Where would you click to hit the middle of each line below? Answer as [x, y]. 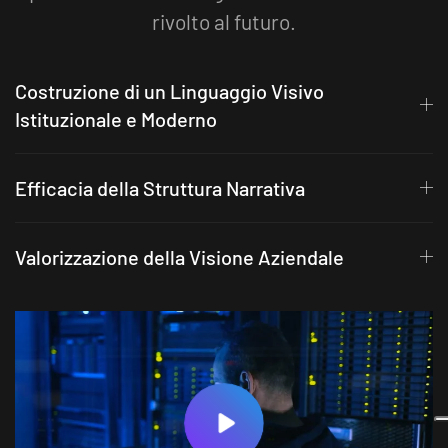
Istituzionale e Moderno [116, 118]
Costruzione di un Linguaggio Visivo [169, 90]
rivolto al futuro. [224, 21]
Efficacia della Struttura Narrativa [160, 187]
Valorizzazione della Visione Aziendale [179, 256]
